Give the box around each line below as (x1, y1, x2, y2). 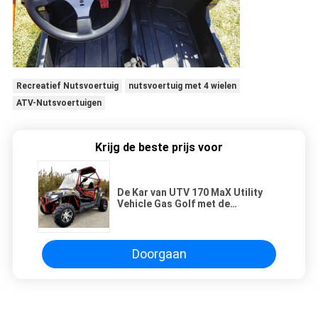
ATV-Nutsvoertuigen (16, 97, 102, 108)
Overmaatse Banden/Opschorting (117, 220, 275, 232)
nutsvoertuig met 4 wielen (128, 80, 236, 91)
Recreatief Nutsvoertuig (16, 80, 119, 91)
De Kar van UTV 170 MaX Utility (117, 186, 263, 198)
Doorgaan (131, 246, 187, 261)
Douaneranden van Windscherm (117, 209, 266, 221)
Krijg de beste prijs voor (95, 140, 223, 154)
